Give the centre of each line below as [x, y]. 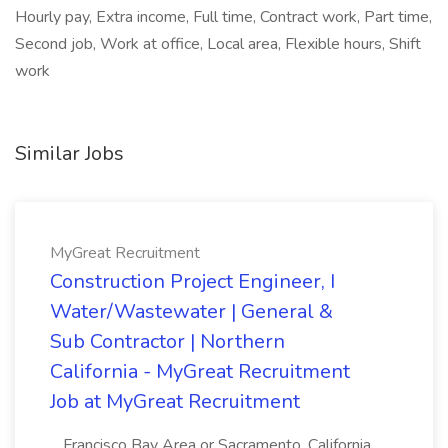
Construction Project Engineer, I [192, 281]
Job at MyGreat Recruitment [175, 401]
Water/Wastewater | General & [191, 311]
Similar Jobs [69, 153]
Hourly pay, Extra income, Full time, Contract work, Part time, [223, 17]
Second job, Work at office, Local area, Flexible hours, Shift [218, 44]
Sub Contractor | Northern [167, 341]
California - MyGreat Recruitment [200, 371]
